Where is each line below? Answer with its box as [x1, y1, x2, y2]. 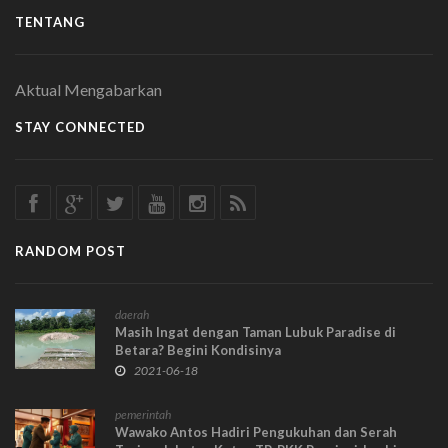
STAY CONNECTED [15, 118, 146, 135]
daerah [115, 306, 149, 322]
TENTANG [15, 13, 85, 30]
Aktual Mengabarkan [15, 79, 162, 99]
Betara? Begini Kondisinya [115, 341, 281, 358]
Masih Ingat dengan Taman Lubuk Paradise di [115, 323, 396, 340]
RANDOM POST [15, 242, 126, 259]
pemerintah [115, 406, 171, 422]
